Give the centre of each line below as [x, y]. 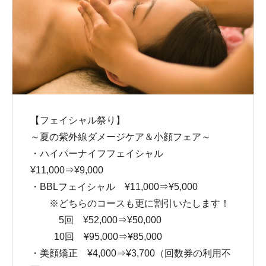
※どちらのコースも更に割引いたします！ [130, 203]
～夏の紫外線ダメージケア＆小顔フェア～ [121, 137]
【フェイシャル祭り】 [78, 120]
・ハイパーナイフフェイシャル [102, 153]
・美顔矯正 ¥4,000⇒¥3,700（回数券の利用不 [131, 253]
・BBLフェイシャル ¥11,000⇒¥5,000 [114, 187]
